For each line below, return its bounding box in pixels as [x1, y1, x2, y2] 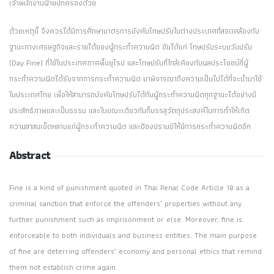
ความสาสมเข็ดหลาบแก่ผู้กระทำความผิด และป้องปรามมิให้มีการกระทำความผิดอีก [9, 120, 251, 133]
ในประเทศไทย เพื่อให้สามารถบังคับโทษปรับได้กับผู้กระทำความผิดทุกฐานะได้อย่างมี [9, 88, 256, 101]
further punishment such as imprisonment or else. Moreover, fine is [9, 213, 242, 226]
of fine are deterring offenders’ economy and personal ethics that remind [9, 245, 262, 257]
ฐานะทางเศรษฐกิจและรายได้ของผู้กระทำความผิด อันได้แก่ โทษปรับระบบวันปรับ [9, 40, 252, 53]
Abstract [9, 146, 50, 164]
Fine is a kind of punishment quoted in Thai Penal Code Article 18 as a [9, 181, 250, 194]
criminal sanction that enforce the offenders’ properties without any [9, 197, 242, 210]
